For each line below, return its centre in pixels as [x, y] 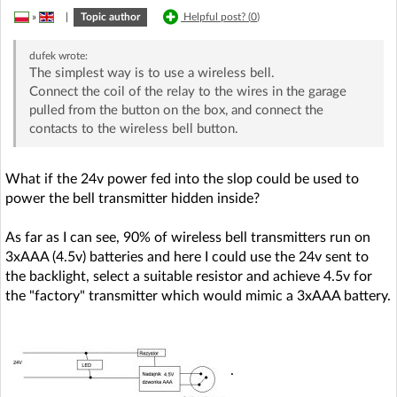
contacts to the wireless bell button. [133, 128]
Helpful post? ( [217, 16]
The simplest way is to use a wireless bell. [152, 73]
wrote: [71, 55]
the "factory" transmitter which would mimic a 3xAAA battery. [198, 296]
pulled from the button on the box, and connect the [176, 110]
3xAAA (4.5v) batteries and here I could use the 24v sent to [187, 257]
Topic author [110, 16]
